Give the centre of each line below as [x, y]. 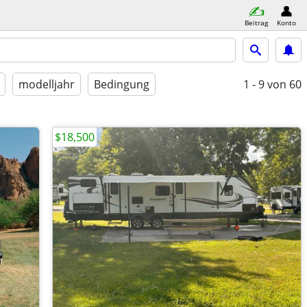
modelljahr [47, 84]
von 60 [284, 84]
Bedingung [122, 84]
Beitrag [256, 22]
